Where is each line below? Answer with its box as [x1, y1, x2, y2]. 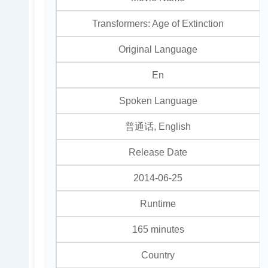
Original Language [118, 43, 198, 54]
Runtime [140, 197, 176, 209]
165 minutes [132, 223, 184, 234]
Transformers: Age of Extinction [92, 17, 224, 29]
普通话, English [125, 120, 191, 132]
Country [141, 249, 175, 260]
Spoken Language [118, 95, 197, 106]
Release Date [129, 146, 188, 157]
